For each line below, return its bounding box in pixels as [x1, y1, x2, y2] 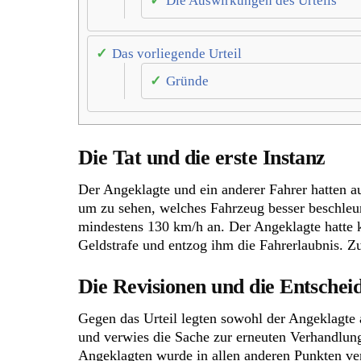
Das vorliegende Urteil [112, 46, 242, 62]
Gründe [166, 73, 209, 89]
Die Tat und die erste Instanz [78, 146, 326, 170]
